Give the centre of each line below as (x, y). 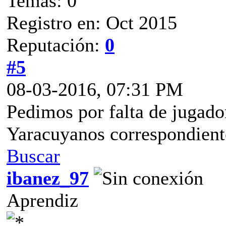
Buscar (33, 156)
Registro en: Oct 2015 (92, 22)
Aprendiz (42, 200)
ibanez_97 (48, 178)
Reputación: (56, 45)
